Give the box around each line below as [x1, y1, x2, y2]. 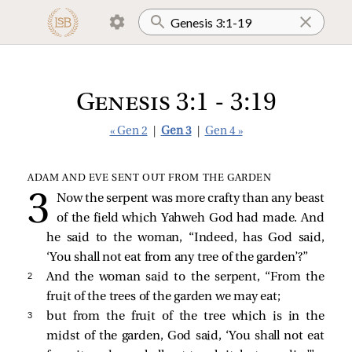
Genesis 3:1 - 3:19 [75, 91, 277, 116]
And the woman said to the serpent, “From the [46, 270, 324, 284]
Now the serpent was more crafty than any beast [56, 192, 324, 205]
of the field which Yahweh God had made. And [56, 211, 324, 225]
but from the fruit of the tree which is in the [46, 310, 324, 323]
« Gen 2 [109, 126, 148, 137]
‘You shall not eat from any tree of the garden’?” [46, 251, 308, 264]
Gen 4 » [204, 126, 243, 137]
